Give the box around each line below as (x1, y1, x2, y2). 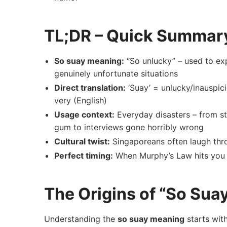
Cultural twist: (54, 136, 110, 146)
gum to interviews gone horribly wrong (54, 122, 204, 132)
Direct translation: (54, 82, 126, 93)
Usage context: (54, 109, 115, 120)
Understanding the (44, 214, 118, 224)
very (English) (54, 95, 107, 105)
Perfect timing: (54, 150, 113, 161)
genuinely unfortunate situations (54, 68, 178, 79)
